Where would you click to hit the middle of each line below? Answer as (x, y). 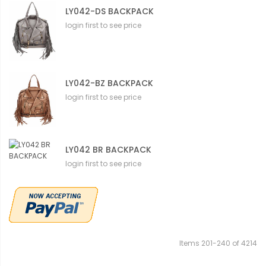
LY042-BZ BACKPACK (109, 83)
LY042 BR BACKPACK (108, 150)
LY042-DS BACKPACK (110, 11)
